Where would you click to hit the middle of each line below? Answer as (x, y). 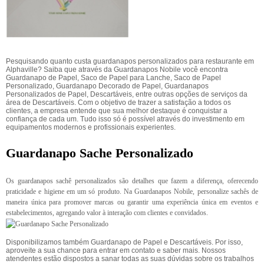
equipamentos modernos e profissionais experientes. (91, 127)
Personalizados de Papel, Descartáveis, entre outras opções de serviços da (127, 94)
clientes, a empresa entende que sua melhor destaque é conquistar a (117, 111)
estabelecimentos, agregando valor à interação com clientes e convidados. (107, 213)
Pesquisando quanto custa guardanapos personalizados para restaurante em (130, 61)
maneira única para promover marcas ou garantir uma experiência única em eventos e (132, 202)
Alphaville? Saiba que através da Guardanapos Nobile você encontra (117, 70)
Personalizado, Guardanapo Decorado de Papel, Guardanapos (107, 86)
